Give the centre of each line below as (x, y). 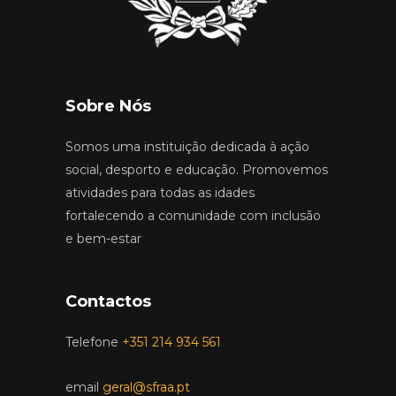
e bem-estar (103, 238)
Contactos (108, 301)
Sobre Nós (108, 106)
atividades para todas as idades (160, 192)
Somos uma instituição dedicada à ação (187, 146)
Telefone (92, 342)
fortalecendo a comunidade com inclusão (193, 215)
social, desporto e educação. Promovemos (197, 169)
